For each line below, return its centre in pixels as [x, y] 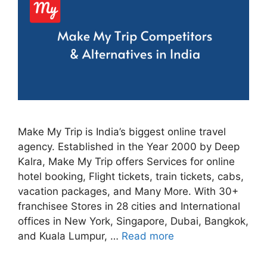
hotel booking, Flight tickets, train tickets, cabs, [131, 176]
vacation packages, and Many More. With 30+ [128, 191]
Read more [148, 236]
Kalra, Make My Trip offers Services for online [126, 161]
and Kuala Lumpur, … [70, 236]
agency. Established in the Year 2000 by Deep [129, 146]
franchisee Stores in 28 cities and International [129, 206]
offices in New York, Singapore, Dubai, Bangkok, [133, 221]
